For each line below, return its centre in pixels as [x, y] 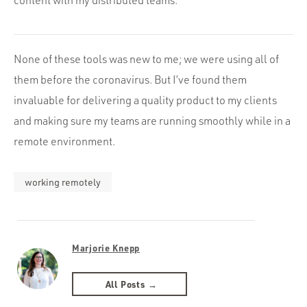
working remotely [63, 182]
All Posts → [131, 284]
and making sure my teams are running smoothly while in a [152, 121]
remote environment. [64, 141]
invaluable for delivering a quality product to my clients [145, 100]
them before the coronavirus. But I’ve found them [130, 79]
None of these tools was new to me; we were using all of [146, 59]
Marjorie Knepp [106, 248]
